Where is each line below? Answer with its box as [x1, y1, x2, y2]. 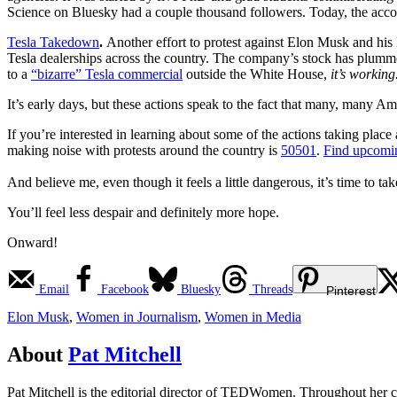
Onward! [7, 234, 58, 250]
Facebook [101, 282, 149, 296]
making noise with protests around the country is [7, 142, 281, 158]
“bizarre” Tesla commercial [31, 66, 183, 82]
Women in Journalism [76, 308, 198, 324]
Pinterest [326, 283, 376, 298]
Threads [253, 282, 292, 296]
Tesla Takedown [7, 34, 99, 50]
